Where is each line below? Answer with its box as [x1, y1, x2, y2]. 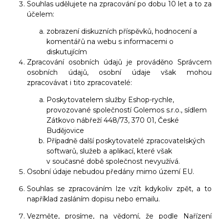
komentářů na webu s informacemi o [46, 37, 174, 46]
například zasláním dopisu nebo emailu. [27, 195, 160, 204]
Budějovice [46, 126, 84, 135]
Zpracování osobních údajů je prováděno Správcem [27, 58, 212, 67]
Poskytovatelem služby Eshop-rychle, [46, 95, 174, 105]
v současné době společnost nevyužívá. [46, 157, 180, 166]
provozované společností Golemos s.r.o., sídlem [46, 106, 207, 115]
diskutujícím [46, 47, 87, 57]
